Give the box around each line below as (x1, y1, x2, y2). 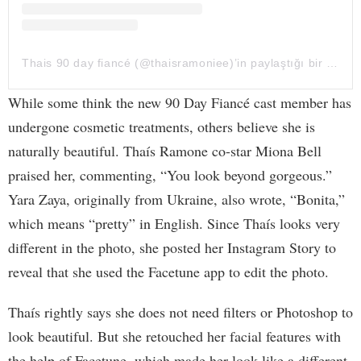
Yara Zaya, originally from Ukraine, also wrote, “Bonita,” (8, 189, 345, 209)
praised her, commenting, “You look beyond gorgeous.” (8, 164, 332, 185)
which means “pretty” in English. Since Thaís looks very (8, 213, 340, 233)
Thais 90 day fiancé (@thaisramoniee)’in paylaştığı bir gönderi (326, 56, 338, 69)
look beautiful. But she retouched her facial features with (8, 326, 341, 346)
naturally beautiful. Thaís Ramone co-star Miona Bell (8, 140, 322, 160)
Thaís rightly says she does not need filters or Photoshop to (8, 301, 353, 322)
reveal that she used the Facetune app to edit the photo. (8, 261, 329, 281)
